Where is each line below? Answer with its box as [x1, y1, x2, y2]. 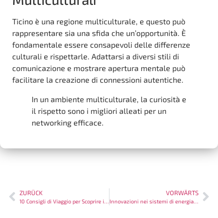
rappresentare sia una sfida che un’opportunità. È [12, 28, 186, 37]
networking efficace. [32, 117, 104, 127]
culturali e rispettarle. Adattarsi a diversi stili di [12, 51, 179, 61]
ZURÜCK [19, 188, 43, 197]
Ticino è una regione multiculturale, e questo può [12, 16, 185, 26]
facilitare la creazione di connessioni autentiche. [12, 74, 183, 84]
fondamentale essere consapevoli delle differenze [12, 39, 190, 49]
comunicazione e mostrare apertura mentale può [12, 63, 185, 73]
